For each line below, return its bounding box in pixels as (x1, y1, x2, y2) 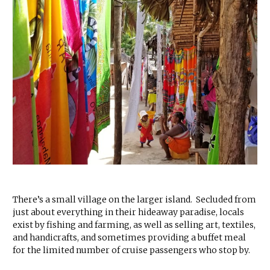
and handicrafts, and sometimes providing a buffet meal (13, 232, 246, 243)
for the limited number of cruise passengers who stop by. (13, 245, 250, 256)
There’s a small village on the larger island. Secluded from (13, 194, 256, 206)
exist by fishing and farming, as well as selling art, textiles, (13, 219, 256, 231)
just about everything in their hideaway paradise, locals (13, 207, 244, 218)
